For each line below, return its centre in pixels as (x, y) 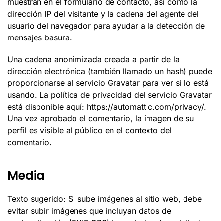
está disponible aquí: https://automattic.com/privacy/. (107, 107)
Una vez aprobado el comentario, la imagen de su (101, 118)
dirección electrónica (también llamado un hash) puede (110, 71)
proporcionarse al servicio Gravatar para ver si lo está (108, 83)
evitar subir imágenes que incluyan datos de (89, 211)
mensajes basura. (40, 37)
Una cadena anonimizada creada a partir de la (93, 59)
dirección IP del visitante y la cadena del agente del (103, 14)
